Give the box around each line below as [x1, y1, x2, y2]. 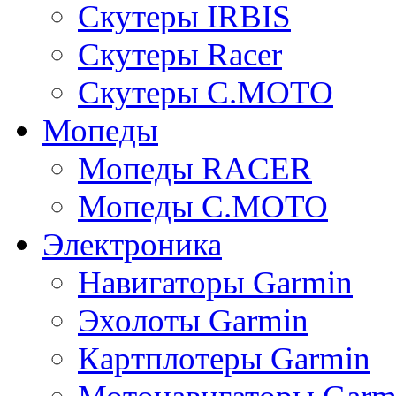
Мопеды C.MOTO [78, 188, 328, 225]
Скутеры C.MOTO [78, 74, 333, 111]
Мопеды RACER [78, 150, 312, 187]
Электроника [42, 226, 222, 263]
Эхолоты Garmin [78, 302, 308, 339]
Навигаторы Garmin [78, 264, 353, 301]
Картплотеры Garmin [78, 340, 370, 377]
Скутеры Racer [78, 36, 282, 73]
